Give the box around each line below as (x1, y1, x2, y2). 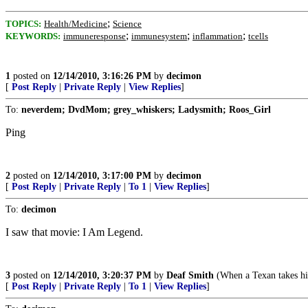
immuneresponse (63, 31, 126, 41)
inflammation (192, 31, 243, 41)
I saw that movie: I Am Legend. (5, 226, 143, 238)
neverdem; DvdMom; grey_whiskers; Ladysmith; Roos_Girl (21, 104, 271, 115)
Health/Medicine (44, 19, 107, 29)
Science (113, 19, 142, 29)
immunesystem (131, 31, 187, 41)
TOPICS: (5, 19, 41, 29)
